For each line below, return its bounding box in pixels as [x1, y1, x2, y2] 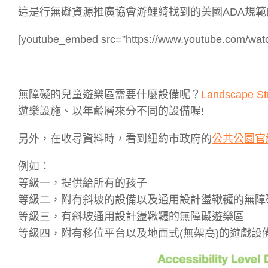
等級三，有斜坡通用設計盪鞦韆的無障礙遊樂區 [18, 210, 244, 223]
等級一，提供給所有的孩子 [18, 176, 147, 189]
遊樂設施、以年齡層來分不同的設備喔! [18, 105, 204, 117]
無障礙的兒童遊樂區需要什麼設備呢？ [18, 88, 201, 100]
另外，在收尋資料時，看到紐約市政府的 [18, 132, 212, 145]
